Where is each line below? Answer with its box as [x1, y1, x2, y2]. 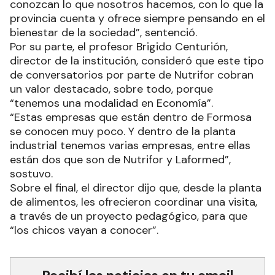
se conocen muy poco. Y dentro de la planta [10, 124, 236, 139]
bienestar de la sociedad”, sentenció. [10, 25, 197, 41]
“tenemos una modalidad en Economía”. [10, 96, 213, 111]
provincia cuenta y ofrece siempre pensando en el [10, 11, 265, 26]
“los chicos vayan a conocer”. [10, 223, 158, 238]
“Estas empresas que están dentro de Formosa [10, 110, 252, 125]
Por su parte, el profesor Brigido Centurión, [10, 39, 228, 55]
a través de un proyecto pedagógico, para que [10, 209, 247, 224]
